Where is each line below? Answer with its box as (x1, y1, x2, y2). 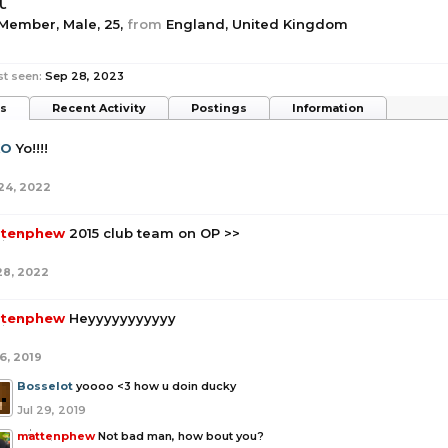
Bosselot (17, 379, 73, 393)
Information (292, 101, 364, 115)
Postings (191, 101, 247, 115)
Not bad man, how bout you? (98, 429, 264, 443)
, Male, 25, (56, 16, 127, 32)
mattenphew (17, 429, 95, 443)
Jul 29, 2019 (17, 403, 86, 417)
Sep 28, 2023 (45, 69, 124, 83)
